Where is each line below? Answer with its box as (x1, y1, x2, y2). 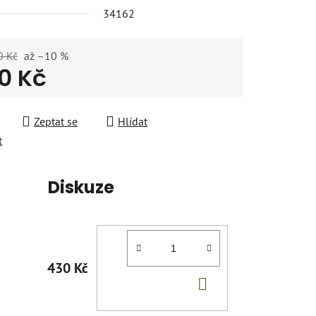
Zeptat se (34, 114, 78, 128)
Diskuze (47, 175, 114, 199)
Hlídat (118, 114, 147, 128)
